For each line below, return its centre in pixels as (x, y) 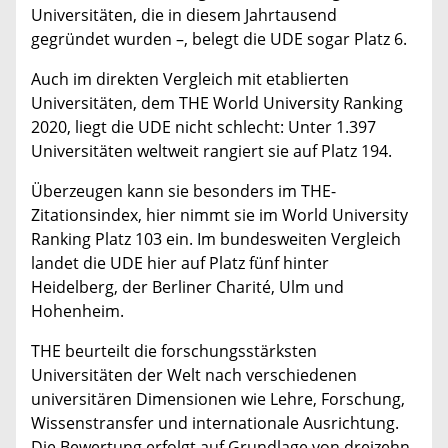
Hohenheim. (77, 311)
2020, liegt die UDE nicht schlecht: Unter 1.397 (203, 127)
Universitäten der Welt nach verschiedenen (194, 375)
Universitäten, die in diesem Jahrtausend (184, 15)
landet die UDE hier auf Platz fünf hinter (180, 263)
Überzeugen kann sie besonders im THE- (183, 191)
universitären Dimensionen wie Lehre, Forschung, (218, 399)
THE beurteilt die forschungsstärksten (174, 351)
